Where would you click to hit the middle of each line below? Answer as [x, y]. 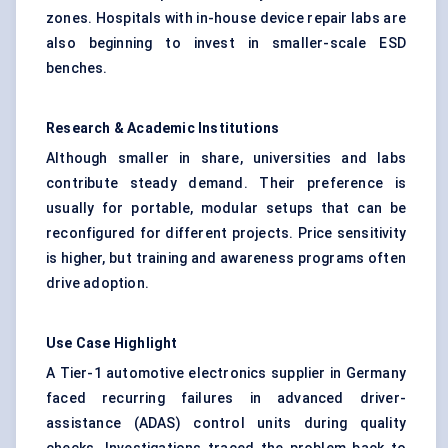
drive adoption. [97, 283]
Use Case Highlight [112, 343]
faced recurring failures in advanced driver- [226, 398]
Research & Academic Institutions [163, 128]
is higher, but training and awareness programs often [226, 258]
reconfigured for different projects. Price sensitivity [226, 233]
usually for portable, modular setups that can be [226, 208]
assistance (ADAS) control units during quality [226, 423]
